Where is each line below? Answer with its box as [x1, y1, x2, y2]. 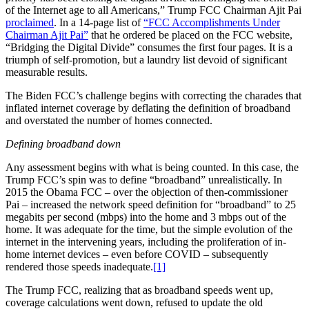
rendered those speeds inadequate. [6, 260, 153, 272]
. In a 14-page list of [54, 16, 143, 28]
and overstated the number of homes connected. [6, 114, 212, 126]
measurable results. [6, 66, 88, 78]
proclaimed [6, 16, 54, 28]
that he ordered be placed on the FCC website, [88, 28, 292, 41]
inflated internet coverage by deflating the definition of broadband [6, 101, 290, 114]
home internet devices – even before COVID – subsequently [6, 248, 268, 260]
